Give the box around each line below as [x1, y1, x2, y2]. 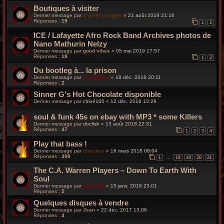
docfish [83, 121, 99, 127]
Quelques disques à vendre [33, 198, 128, 207]
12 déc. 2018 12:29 [110, 98, 156, 104]
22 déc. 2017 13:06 [101, 207, 147, 213]
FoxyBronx [83, 74, 109, 80]
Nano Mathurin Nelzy [33, 39, 107, 48]
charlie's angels [83, 12, 122, 18]
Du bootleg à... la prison [33, 66, 116, 75]
